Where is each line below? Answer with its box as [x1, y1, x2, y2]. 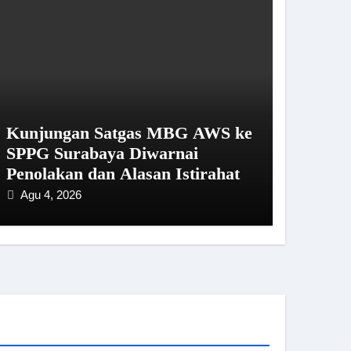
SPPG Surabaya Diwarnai [5, 143, 198, 163]
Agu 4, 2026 [20, 188, 81, 201]
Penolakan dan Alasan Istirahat [5, 164, 240, 183]
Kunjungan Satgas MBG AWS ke [5, 123, 252, 143]
